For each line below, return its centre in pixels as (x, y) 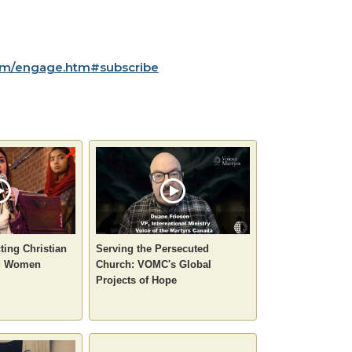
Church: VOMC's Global (154, 264)
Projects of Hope (136, 280)
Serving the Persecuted (152, 248)
